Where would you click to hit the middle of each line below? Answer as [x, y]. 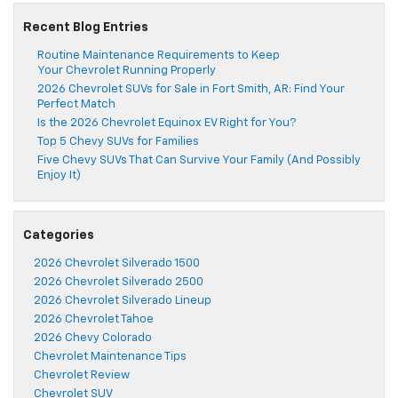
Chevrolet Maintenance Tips [110, 357]
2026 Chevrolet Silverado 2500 [119, 283]
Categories [59, 236]
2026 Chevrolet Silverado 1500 [117, 264]
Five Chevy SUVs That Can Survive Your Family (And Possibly [199, 161]
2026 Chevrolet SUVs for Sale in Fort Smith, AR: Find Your [191, 90]
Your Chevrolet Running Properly [128, 71]
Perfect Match [78, 105]
